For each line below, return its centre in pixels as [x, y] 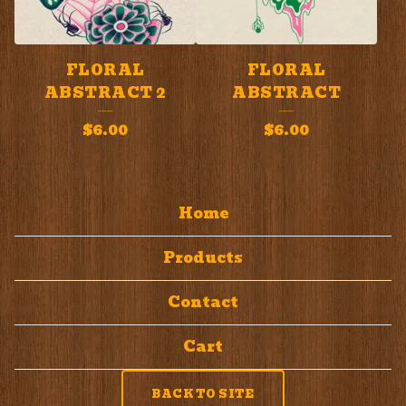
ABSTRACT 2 [105, 93]
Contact [203, 302]
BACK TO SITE [203, 394]
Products [203, 258]
